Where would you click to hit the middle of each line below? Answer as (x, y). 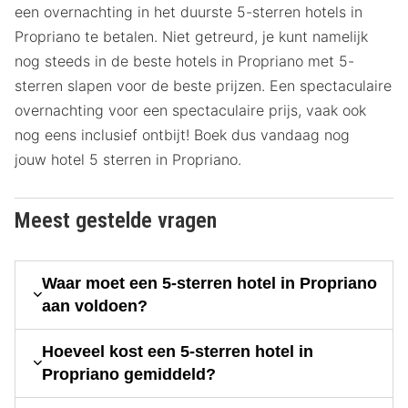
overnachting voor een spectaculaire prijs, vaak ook (190, 110)
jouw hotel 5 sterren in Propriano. (128, 159)
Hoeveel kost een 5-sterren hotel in (177, 351)
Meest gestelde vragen (116, 220)
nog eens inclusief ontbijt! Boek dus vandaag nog (182, 134)
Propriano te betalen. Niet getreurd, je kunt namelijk (191, 36)
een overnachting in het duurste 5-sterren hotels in (189, 11)
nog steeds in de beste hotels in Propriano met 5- (184, 61)
